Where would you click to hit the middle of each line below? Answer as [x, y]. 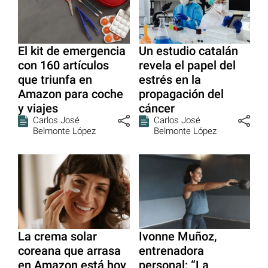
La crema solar [57, 236]
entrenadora [171, 250]
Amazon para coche [71, 94]
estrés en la [170, 80]
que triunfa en [55, 80]
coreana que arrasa [69, 250]
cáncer [156, 109]
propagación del [181, 94]
